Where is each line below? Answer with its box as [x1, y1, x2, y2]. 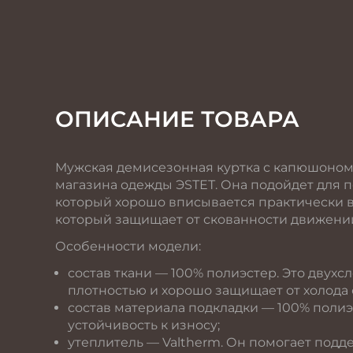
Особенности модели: [55, 238, 201, 254]
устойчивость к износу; [68, 317, 220, 333]
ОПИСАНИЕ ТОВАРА [55, 105, 299, 132]
